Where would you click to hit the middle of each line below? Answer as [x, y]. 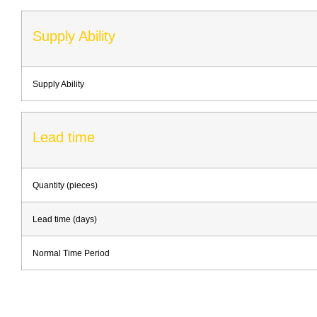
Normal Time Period [71, 253]
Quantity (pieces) [65, 185]
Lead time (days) [65, 219]
